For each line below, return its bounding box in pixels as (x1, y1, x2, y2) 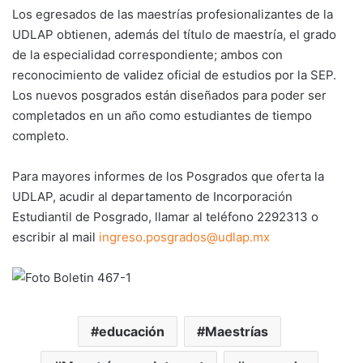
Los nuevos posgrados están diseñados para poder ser (12, 88, 327, 103)
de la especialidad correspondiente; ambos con (12, 47, 283, 62)
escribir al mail (12, 229, 99, 245)
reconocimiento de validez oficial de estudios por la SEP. (12, 67, 336, 83)
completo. (12, 128, 69, 143)
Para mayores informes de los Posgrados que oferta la (12, 169, 324, 184)
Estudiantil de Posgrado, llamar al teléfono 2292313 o (12, 209, 318, 224)
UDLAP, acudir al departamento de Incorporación (12, 189, 293, 204)
